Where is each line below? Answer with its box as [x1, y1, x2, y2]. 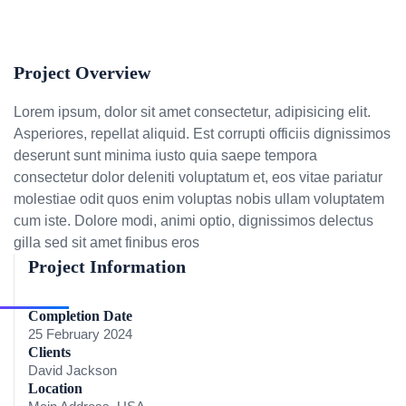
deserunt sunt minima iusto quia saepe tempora [14, 148, 317, 164]
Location [28, 381, 82, 397]
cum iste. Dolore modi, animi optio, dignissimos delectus [14, 213, 373, 229]
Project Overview [14, 63, 150, 83]
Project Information [28, 256, 186, 277]
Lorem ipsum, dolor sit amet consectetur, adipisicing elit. [14, 104, 371, 121]
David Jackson [28, 362, 117, 379]
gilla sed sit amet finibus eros [14, 235, 199, 251]
